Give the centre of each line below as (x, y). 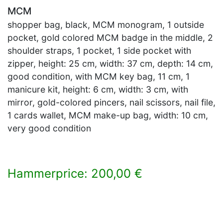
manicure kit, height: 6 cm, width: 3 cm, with (98, 89)
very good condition (49, 128)
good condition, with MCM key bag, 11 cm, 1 (99, 76)
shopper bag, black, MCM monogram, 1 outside (106, 25)
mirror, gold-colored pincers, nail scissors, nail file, (111, 102)
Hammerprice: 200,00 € (75, 173)
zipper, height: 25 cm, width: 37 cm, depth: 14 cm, (110, 63)
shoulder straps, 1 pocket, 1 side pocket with (99, 51)
